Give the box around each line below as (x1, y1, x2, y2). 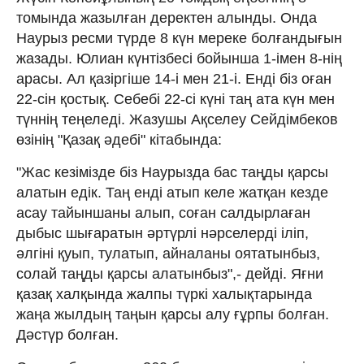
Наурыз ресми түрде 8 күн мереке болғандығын (16, 29, 342, 46)
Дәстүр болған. (16, 326, 119, 343)
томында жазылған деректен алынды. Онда (16, 9, 317, 26)
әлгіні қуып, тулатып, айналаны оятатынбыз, (16, 245, 320, 262)
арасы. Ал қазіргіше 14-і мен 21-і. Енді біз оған (16, 70, 331, 87)
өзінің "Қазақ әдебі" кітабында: (16, 131, 222, 148)
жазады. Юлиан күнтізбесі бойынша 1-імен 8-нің (16, 50, 342, 67)
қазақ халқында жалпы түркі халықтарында (16, 285, 312, 302)
